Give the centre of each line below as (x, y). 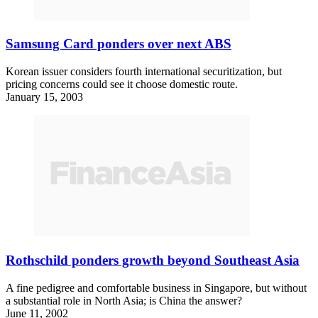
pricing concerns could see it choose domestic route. (122, 84)
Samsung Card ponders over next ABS (119, 44)
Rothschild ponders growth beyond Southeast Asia (153, 260)
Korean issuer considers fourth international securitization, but (144, 72)
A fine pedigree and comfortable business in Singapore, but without (156, 287)
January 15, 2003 (44, 97)
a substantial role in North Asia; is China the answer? (124, 300)
